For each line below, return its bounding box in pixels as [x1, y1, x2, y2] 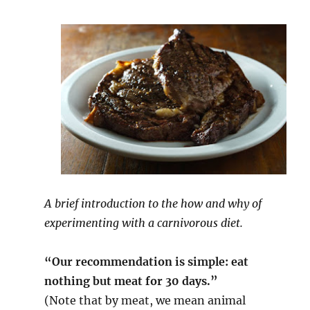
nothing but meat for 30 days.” [44, 274, 218, 289]
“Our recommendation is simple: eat [44, 255, 248, 269]
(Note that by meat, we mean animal [44, 293, 246, 308]
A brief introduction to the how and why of [44, 197, 262, 211]
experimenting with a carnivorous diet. [44, 216, 243, 230]
